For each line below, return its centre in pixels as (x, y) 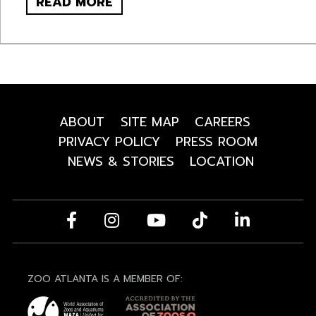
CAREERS (223, 122)
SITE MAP (150, 122)
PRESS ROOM (217, 142)
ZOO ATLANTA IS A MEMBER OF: (105, 279)
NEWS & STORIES (121, 162)
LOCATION (222, 162)
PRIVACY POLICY (109, 142)
